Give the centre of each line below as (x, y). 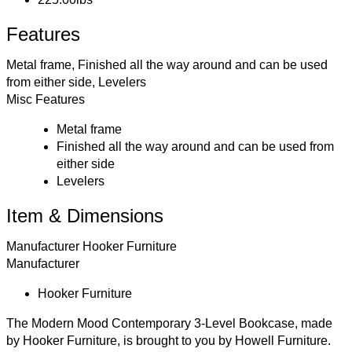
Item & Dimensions (85, 215)
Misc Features (46, 99)
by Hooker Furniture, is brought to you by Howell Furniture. (169, 340)
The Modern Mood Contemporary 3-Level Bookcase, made (169, 323)
